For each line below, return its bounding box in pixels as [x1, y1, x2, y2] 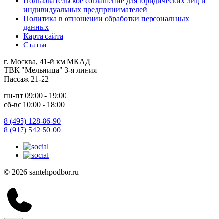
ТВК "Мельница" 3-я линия [4, 66, 97, 74]
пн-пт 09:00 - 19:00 [4, 91, 66, 100]
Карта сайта [23, 31, 63, 40]
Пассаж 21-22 [4, 74, 49, 83]
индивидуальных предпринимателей [23, 5, 147, 14]
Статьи [23, 40, 47, 49]
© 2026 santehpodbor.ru [4, 167, 79, 176]
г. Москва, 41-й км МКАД [4, 57, 90, 66]
